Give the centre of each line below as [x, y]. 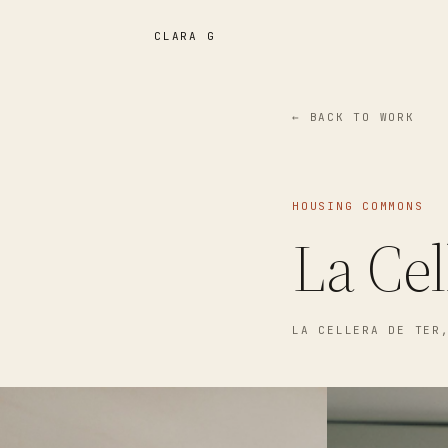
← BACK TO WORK [353, 117]
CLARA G [185, 36]
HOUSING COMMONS [358, 206]
